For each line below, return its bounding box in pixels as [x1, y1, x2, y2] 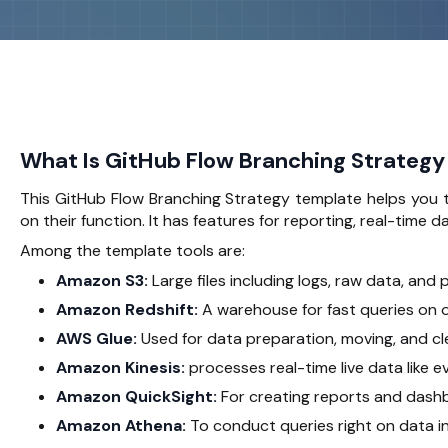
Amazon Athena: [56, 414, 190, 436]
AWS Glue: [56, 327, 141, 349]
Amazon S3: [56, 269, 148, 291]
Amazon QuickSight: [56, 385, 217, 407]
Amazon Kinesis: [56, 356, 185, 378]
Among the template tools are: [20, 239, 245, 261]
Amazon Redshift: [56, 298, 202, 320]
